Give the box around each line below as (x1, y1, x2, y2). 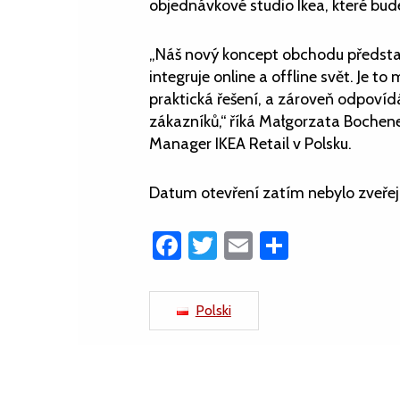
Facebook (181, 228, 296, 262)
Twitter (217, 228, 301, 262)
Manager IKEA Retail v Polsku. (149, 134, 352, 154)
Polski (195, 302, 231, 319)
